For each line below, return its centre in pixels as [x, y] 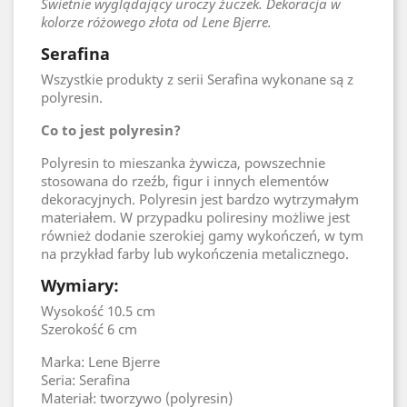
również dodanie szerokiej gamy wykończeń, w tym [202, 235]
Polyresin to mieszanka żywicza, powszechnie [183, 163]
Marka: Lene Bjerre [100, 362]
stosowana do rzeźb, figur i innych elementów [185, 181]
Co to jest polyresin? [111, 130]
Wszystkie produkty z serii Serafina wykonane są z [197, 79]
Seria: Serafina [85, 380]
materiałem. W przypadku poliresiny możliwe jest [195, 217]
